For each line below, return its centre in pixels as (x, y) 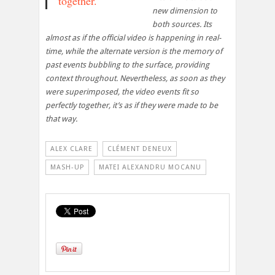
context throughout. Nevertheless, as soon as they (135, 79)
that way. (61, 119)
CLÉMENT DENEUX (140, 149)
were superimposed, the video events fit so (122, 92)
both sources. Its (182, 25)
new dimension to (185, 11)
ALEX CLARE (72, 149)
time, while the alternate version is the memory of (134, 52)
